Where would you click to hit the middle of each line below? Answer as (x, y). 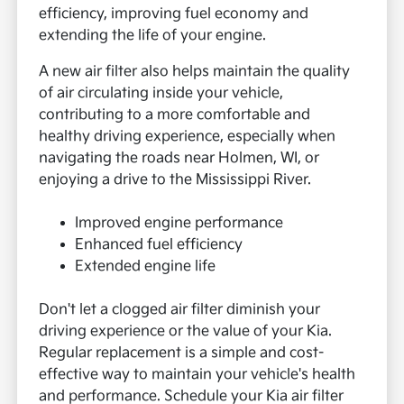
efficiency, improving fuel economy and (174, 14)
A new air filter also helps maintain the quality (195, 72)
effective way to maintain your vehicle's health (197, 375)
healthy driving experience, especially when (188, 137)
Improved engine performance (179, 224)
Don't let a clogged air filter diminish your (180, 310)
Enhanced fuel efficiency (159, 245)
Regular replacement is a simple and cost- (182, 353)
